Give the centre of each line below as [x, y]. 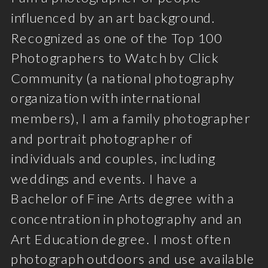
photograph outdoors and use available [133, 258]
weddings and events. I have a [104, 178]
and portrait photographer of [102, 138]
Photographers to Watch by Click [115, 57]
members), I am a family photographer [131, 118]
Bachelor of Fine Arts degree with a [123, 198]
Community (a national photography [123, 77]
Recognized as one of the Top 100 [117, 37]
